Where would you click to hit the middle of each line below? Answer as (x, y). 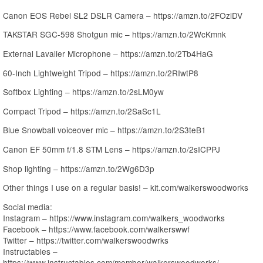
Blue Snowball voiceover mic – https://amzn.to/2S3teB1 (104, 130)
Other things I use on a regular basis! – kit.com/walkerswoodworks (126, 188)
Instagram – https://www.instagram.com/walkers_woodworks (114, 218)
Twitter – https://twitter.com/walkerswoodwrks (86, 240)
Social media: (28, 206)
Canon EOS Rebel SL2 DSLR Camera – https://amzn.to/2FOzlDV (123, 15)
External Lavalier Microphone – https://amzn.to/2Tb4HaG (108, 54)
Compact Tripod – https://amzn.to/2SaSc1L (82, 111)
